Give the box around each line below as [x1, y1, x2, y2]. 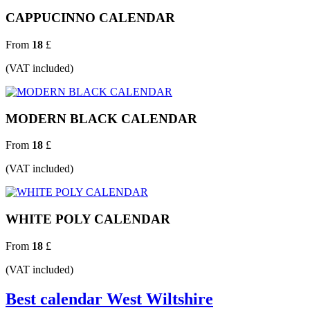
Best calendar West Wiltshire [6, 289, 213, 308]
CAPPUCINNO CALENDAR [6, 10, 175, 26]
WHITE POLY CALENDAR [6, 212, 170, 227]
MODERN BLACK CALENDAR [6, 111, 197, 126]
